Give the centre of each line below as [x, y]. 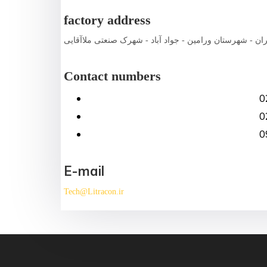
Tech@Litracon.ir [94, 192]
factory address [107, 20]
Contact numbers [112, 76]
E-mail [84, 171]
